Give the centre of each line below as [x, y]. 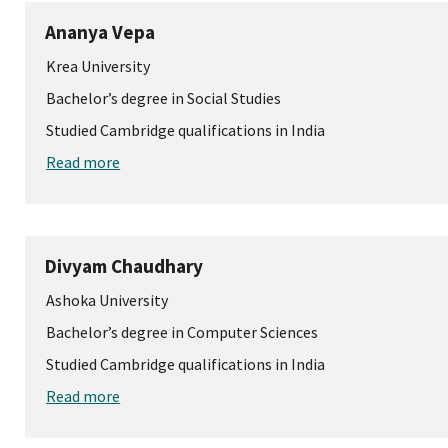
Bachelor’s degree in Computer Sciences [182, 332]
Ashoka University [107, 300]
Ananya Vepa [100, 32]
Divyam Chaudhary [124, 266]
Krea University [98, 66]
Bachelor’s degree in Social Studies [164, 98]
